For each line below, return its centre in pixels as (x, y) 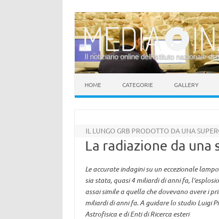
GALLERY (186, 85)
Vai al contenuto (100, 77)
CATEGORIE (138, 85)
